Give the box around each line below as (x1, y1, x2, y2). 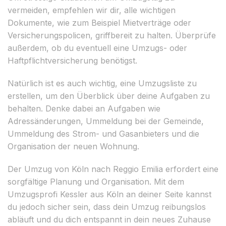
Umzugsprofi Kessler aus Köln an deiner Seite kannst (8, 189, 211, 199)
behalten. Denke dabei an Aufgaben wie (8, 103, 160, 114)
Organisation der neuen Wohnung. (8, 141, 139, 151)
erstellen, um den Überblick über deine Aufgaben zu (8, 90, 210, 101)
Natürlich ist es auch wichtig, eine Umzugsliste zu (8, 78, 197, 88)
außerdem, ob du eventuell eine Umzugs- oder (8, 42, 187, 53)
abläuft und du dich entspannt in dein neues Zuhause (8, 214, 211, 224)
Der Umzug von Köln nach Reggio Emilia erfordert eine (8, 163, 218, 174)
